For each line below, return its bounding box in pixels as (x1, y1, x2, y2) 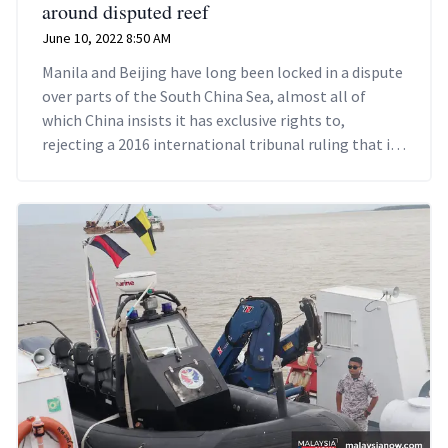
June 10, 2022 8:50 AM (42, 29, 171, 48)
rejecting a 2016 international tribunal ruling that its (42, 134, 404, 155)
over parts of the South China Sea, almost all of (42, 86, 366, 107)
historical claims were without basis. (42, 158, 291, 179)
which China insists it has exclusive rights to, (42, 110, 345, 131)
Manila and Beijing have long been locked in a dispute (42, 62, 403, 83)
